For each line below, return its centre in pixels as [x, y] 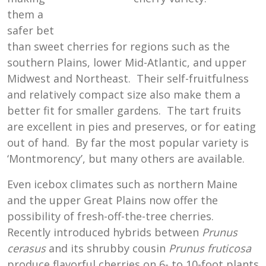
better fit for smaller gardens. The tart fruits [124, 111]
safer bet [31, 31]
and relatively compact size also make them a [124, 95]
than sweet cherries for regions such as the [118, 47]
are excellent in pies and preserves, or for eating [132, 127]
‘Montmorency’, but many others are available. [126, 159]
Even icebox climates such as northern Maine [122, 184]
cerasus [26, 248]
